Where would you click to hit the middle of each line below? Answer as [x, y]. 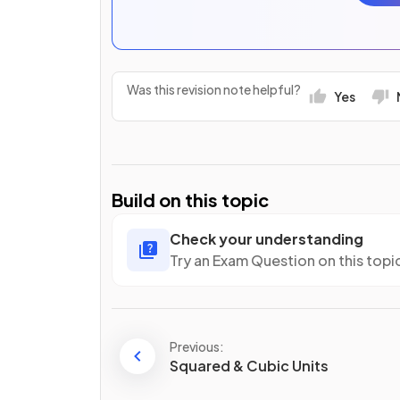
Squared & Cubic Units [249, 365]
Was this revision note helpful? [214, 89]
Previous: [197, 346]
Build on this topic [190, 200]
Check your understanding [267, 239]
